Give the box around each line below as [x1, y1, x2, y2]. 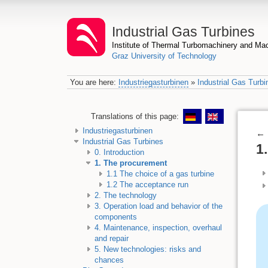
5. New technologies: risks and [94, 245, 201, 254]
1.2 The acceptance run [106, 180, 188, 190]
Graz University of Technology [112, 51, 217, 60]
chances [94, 255, 124, 265]
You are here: [69, 77, 118, 87]
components [94, 212, 137, 222]
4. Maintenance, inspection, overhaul [94, 223, 222, 233]
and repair [94, 234, 129, 243]
